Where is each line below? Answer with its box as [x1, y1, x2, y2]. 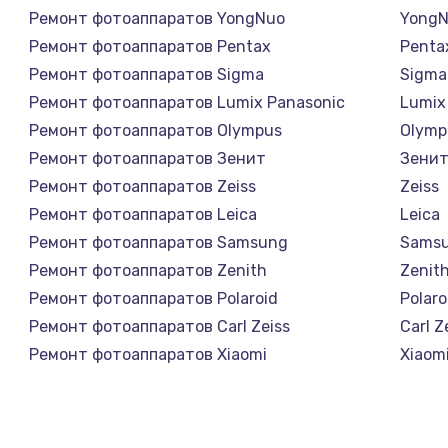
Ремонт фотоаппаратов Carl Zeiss [28, 316, 290, 336]
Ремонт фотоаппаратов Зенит [28, 148, 266, 168]
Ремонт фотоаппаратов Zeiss [28, 176, 256, 196]
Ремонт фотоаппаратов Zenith [28, 260, 267, 280]
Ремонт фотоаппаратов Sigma [28, 64, 264, 84]
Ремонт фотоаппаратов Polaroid [28, 288, 278, 308]
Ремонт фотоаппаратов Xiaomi [28, 344, 267, 364]
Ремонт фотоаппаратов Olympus [28, 120, 282, 140]
